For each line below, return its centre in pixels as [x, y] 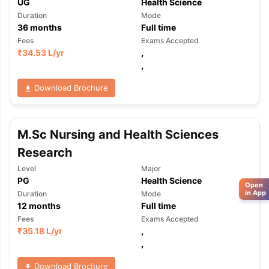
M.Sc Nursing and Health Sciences [118, 134]
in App [255, 192]
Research [44, 153]
